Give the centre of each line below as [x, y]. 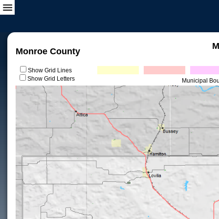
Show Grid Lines [51, 70]
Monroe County [48, 51]
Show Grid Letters [51, 79]
